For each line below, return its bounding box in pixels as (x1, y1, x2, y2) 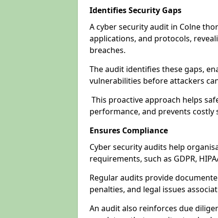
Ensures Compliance (90, 125, 168, 136)
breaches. (90, 45, 127, 55)
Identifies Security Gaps (90, 5, 182, 16)
